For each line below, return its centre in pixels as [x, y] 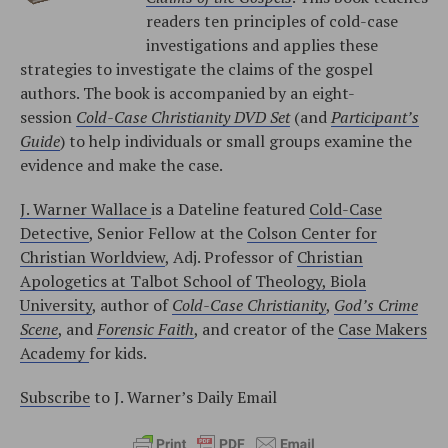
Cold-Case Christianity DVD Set [183, 116]
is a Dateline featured [230, 208]
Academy [54, 352]
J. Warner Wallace [85, 208]
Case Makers [382, 328]
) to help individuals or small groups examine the [236, 140]
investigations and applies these [262, 44]
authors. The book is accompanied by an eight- [187, 92]
